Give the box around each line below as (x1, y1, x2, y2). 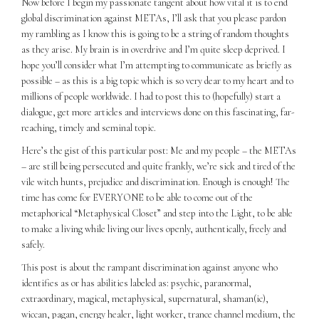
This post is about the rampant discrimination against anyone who (21, 261, 278, 274)
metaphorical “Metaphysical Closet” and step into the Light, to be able (21, 207, 293, 220)
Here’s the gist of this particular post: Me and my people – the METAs (21, 145, 296, 157)
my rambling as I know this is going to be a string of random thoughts (21, 28, 289, 41)
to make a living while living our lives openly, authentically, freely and (21, 223, 286, 236)
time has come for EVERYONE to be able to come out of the (21, 192, 253, 204)
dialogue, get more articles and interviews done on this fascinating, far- (21, 106, 295, 119)
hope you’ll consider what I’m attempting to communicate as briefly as (21, 59, 292, 72)
